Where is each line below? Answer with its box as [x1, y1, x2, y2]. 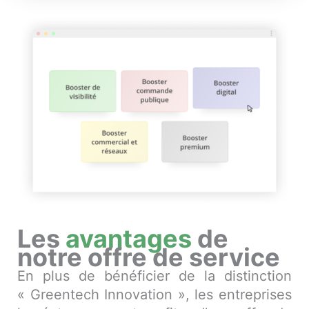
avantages [66, 223, 192, 254]
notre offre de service [17, 241, 280, 272]
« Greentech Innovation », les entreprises [17, 286, 292, 303]
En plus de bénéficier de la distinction [17, 267, 292, 284]
